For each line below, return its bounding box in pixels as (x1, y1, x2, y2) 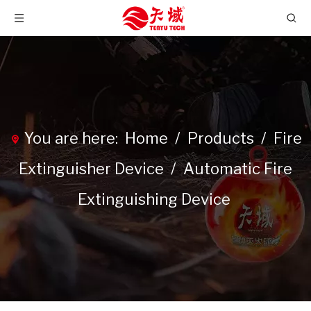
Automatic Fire (183, 160, 292, 178)
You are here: (20, 129, 121, 147)
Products (187, 129, 254, 147)
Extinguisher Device (19, 160, 164, 178)
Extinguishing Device (77, 190, 230, 208)
